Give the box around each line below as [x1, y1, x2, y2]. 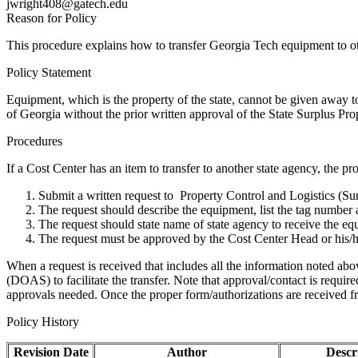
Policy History [6, 314, 79, 328]
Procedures [6, 133, 62, 148]
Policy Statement [6, 65, 91, 79]
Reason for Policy [6, 10, 97, 25]
